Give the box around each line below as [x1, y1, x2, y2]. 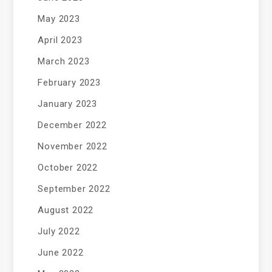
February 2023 [38, 76, 101, 88]
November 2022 [38, 140, 107, 152]
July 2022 [38, 225, 80, 237]
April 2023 [38, 34, 83, 46]
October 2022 [38, 161, 98, 173]
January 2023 [38, 98, 98, 109]
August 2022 [38, 204, 94, 216]
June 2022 [38, 246, 84, 258]
